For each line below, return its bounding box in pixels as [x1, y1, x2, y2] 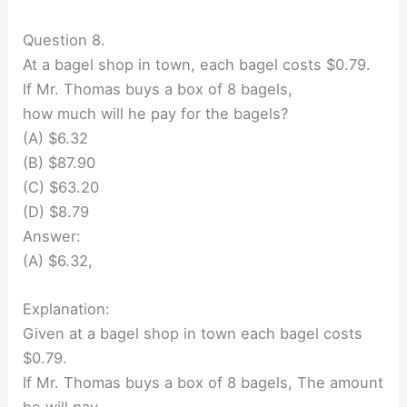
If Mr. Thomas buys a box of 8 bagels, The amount [23, 372, 384, 392]
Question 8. [23, 30, 106, 49]
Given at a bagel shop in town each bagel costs [23, 323, 363, 342]
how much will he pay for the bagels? [23, 104, 289, 123]
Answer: [23, 226, 82, 245]
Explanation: [23, 299, 111, 318]
